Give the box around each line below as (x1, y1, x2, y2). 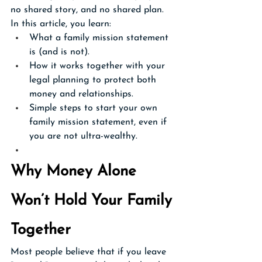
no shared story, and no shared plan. (11, 5, 164, 15)
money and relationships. (29, 89, 133, 99)
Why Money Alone (11, 164, 141, 180)
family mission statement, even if (29, 118, 170, 127)
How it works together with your (29, 61, 168, 71)
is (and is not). (29, 47, 89, 57)
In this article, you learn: (11, 19, 111, 29)
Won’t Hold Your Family (11, 193, 177, 209)
